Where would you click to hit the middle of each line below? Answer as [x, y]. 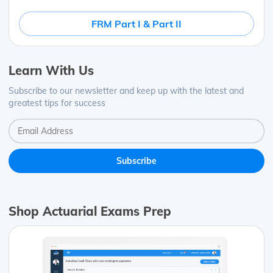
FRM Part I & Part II [136, 24]
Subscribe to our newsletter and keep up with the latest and [126, 91]
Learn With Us [51, 71]
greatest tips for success [57, 103]
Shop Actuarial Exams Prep [90, 211]
